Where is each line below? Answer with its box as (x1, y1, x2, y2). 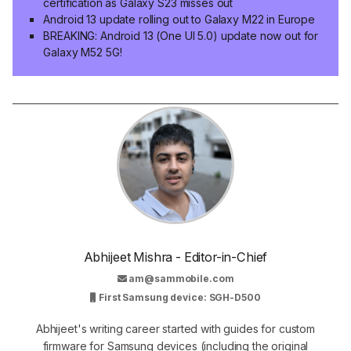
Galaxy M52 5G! (43, 45, 122, 59)
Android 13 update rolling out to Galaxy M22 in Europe (43, 12, 316, 26)
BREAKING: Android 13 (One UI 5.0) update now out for (43, 28, 319, 42)
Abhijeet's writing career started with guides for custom (35, 322, 316, 336)
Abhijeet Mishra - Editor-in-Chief (83, 249, 268, 266)
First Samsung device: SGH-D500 (96, 291, 261, 304)
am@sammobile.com (128, 273, 234, 285)
